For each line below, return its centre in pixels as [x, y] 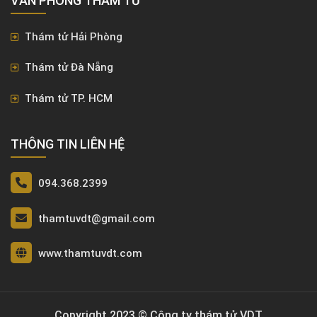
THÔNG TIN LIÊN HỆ [68, 144]
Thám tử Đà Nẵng [68, 68]
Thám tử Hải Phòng [72, 36]
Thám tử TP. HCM [67, 98]
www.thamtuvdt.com [90, 254]
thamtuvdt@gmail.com [97, 218]
